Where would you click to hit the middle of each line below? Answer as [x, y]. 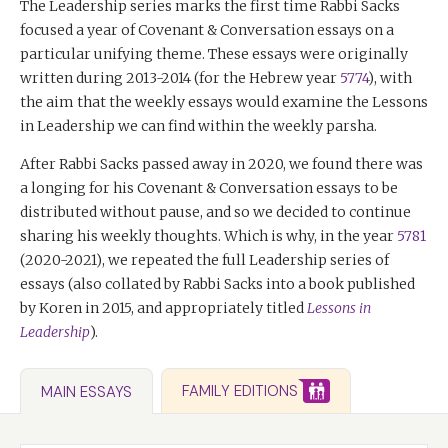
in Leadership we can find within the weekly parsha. [198, 126]
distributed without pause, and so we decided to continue [215, 212]
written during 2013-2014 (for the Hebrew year [180, 78]
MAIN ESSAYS [86, 391]
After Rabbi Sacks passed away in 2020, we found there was [221, 164]
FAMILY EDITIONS [240, 391]
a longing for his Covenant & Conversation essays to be [209, 188]
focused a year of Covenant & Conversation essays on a [207, 30]
